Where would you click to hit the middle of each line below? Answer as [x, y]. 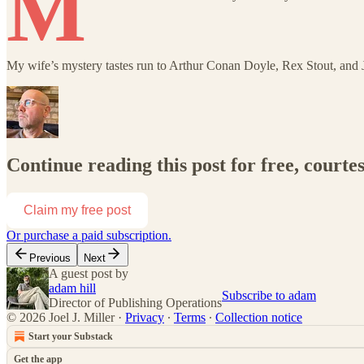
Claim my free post [77, 210]
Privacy [145, 317]
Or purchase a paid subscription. [89, 235]
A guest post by [89, 273]
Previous [50, 258]
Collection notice [259, 317]
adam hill [72, 288]
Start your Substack [71, 336]
